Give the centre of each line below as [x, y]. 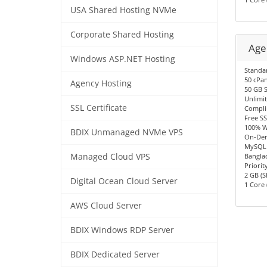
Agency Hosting [101, 83]
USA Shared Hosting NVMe [123, 10]
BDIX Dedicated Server [115, 254]
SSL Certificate [99, 108]
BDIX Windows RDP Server [122, 230]
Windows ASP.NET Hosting [123, 59]
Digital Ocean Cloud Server [124, 181]
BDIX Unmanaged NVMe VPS [127, 132]
